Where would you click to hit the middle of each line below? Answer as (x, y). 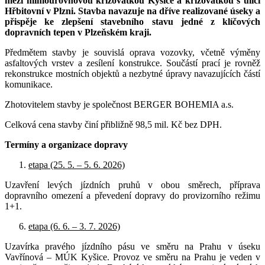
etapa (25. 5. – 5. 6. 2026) (77, 164)
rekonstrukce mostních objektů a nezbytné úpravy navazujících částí (132, 73)
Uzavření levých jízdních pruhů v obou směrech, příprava (132, 185)
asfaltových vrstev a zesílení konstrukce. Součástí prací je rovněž (132, 63)
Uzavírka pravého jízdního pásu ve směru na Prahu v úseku (132, 246)
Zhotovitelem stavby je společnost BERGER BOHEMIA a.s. (119, 104)
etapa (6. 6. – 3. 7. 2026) (74, 226)
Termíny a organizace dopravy (66, 144)
